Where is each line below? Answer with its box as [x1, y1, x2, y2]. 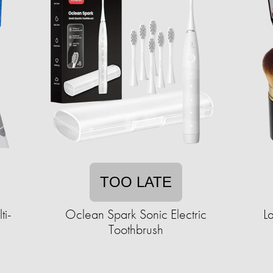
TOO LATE [100, 174, 172, 190]
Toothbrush [108, 221, 163, 238]
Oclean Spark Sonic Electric [65, 205, 207, 223]
